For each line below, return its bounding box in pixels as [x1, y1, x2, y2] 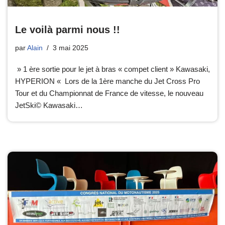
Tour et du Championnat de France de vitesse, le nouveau [15, 89, 203, 98]
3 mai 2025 [53, 44, 88, 52]
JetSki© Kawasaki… [15, 101, 85, 110]
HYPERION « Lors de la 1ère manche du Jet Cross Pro [15, 77, 200, 86]
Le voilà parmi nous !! [15, 24, 120, 36]
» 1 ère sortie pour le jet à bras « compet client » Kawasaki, [15, 65, 210, 74]
